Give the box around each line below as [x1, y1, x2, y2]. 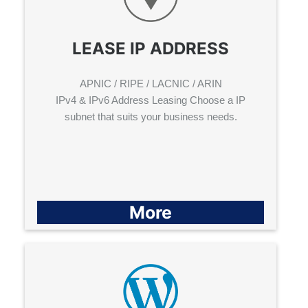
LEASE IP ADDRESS [72, 38, 229, 59]
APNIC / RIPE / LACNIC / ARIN [79, 78, 222, 90]
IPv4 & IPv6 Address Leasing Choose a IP [56, 94, 245, 107]
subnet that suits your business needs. [64, 111, 237, 123]
